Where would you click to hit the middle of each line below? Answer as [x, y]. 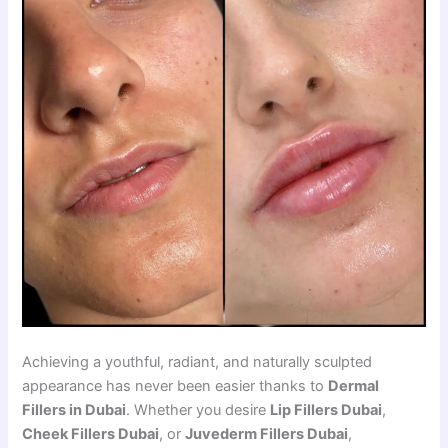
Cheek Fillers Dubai [91, 434]
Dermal [354, 386]
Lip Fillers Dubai [326, 410]
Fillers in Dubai [74, 410]
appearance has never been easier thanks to [175, 386]
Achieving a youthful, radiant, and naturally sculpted [197, 362]
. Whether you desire [198, 410]
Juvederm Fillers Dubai [267, 434]
